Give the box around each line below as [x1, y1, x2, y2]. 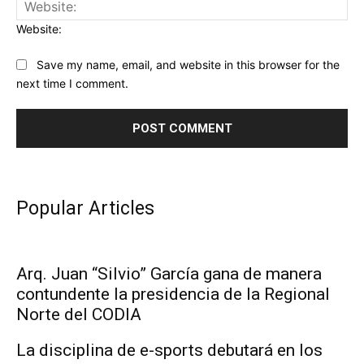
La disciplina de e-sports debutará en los [16, 340, 323, 360]
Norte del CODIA [16, 304, 141, 324]
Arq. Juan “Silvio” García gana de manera [16, 263, 322, 284]
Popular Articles [16, 197, 154, 219]
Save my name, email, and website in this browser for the [37, 58, 340, 72]
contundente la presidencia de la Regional [16, 284, 330, 304]
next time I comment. [16, 76, 128, 90]
